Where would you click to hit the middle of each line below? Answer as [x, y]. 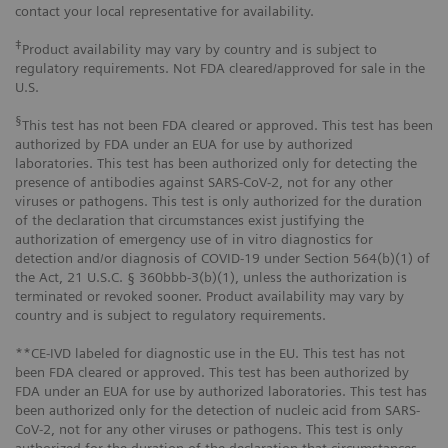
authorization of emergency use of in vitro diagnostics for [194, 239]
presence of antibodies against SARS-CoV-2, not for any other [204, 182]
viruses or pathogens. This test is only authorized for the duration [218, 201]
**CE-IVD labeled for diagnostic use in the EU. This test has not [210, 353]
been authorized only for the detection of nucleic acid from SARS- [217, 410]
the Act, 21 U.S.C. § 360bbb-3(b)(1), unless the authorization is [211, 277]
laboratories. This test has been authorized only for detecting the [216, 163]
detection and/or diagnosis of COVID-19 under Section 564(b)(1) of [222, 258]
